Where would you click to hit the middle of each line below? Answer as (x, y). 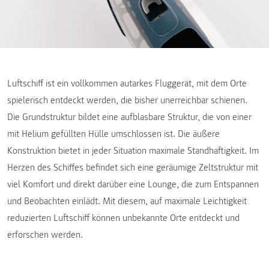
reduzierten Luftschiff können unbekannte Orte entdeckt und (123, 218)
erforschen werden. (45, 235)
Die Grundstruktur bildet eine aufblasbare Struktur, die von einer (129, 117)
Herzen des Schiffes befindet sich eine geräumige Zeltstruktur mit (133, 168)
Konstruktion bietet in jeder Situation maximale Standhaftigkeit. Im (133, 151)
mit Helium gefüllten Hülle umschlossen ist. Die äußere (113, 134)
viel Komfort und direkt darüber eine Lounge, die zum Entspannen (133, 184)
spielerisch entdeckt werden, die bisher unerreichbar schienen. (127, 100)
